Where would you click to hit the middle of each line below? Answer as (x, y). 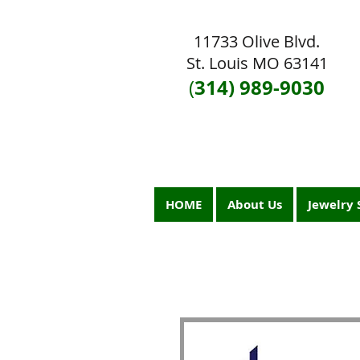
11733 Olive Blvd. (257, 41)
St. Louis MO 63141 (257, 63)
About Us (255, 205)
